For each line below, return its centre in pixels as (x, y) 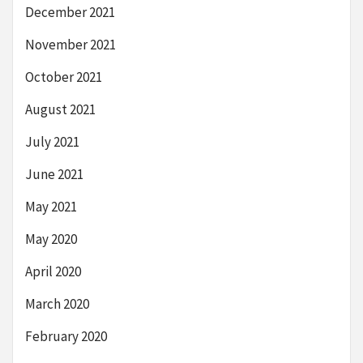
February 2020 (66, 336)
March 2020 (57, 303)
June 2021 (54, 174)
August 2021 (60, 109)
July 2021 (52, 141)
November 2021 (70, 44)
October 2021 (64, 77)
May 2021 (51, 206)
